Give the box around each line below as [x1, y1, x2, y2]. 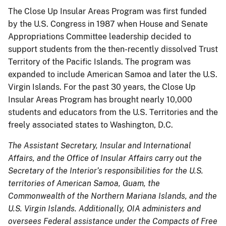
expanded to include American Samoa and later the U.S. [8, 69, 217, 79]
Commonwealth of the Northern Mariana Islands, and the [8, 191, 217, 201]
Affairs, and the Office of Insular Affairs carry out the [8, 153, 202, 163]
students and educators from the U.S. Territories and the [8, 107, 218, 117]
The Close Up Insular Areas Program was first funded [8, 6, 207, 16]
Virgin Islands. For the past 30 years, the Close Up [8, 82, 196, 92]
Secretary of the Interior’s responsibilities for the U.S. [8, 165, 203, 176]
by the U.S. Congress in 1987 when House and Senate [8, 19, 208, 29]
